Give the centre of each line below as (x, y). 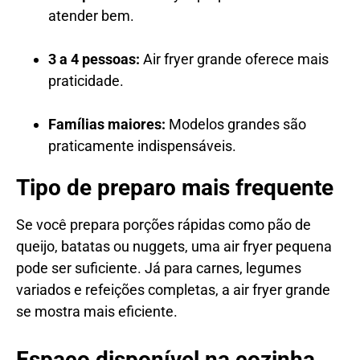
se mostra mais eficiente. (97, 311)
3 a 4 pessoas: (94, 59)
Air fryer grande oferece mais (234, 59)
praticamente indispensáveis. (142, 145)
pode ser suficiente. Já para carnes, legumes (159, 268)
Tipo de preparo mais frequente (175, 187)
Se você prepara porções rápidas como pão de (164, 224)
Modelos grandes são (236, 124)
